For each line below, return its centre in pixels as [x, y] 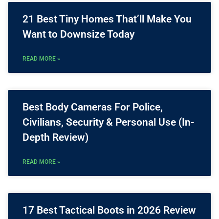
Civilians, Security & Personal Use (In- [109, 122]
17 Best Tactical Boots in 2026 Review [109, 210]
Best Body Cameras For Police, [93, 107]
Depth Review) [55, 138]
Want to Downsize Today [78, 34]
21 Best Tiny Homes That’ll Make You [107, 19]
